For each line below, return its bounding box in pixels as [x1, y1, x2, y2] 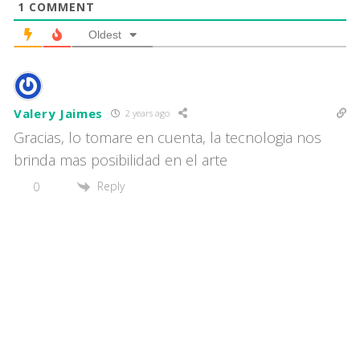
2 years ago [123, 107, 170, 120]
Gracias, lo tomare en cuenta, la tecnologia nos [14, 127, 321, 147]
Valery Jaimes [14, 104, 104, 121]
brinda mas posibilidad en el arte [14, 149, 227, 170]
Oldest [88, 27, 121, 41]
